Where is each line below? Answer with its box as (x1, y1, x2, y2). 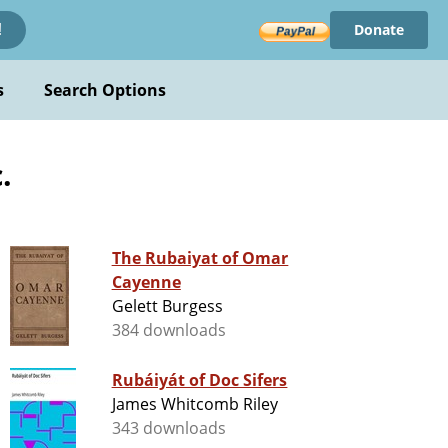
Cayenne (111, 271, 181, 294)
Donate (353, 20, 404, 39)
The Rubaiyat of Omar (111, 247, 289, 270)
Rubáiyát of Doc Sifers (111, 369, 288, 392)
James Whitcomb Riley (111, 393, 279, 416)
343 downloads (111, 417, 227, 440)
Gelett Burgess (111, 295, 224, 318)
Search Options (43, 79, 167, 101)
